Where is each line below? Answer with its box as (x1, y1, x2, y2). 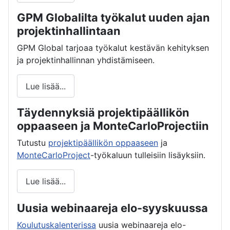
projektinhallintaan (17, 24, 121, 38)
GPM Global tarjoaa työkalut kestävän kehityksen (17, 43, 209, 53)
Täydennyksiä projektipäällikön (17, 106, 189, 120)
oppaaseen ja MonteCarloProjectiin (17, 119, 209, 133)
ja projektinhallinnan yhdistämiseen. (17, 55, 155, 66)
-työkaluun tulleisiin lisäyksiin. (90, 150, 205, 161)
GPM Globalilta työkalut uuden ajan (17, 11, 210, 25)
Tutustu (17, 138, 48, 148)
